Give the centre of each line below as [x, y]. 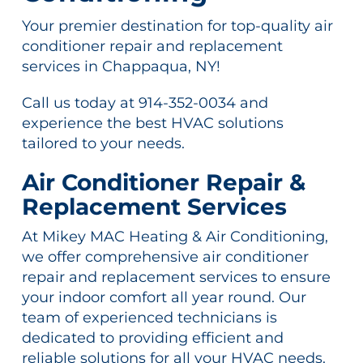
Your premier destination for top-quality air [177, 26]
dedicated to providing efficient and [152, 338]
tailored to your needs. [103, 144]
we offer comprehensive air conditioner [165, 257]
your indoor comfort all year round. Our [164, 298]
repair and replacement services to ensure [176, 278]
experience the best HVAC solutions [152, 124]
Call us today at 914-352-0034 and [145, 103]
